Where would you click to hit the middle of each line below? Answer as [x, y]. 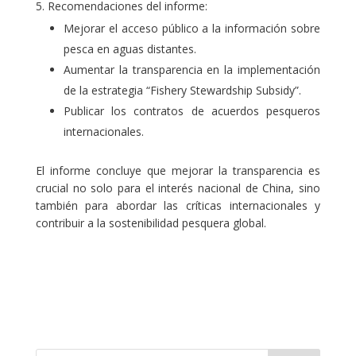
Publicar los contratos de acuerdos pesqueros [192, 110]
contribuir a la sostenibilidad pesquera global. [151, 222]
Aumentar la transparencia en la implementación [192, 69]
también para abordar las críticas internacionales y [178, 205]
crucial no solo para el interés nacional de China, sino [178, 188]
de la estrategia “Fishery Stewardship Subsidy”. [182, 90]
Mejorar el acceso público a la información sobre [192, 28]
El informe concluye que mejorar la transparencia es [178, 170]
